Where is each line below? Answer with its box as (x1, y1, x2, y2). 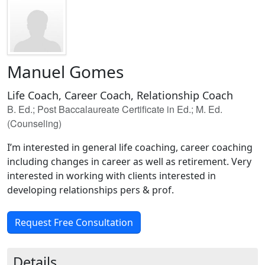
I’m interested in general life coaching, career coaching (7, 141, 253, 154)
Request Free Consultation (15, 216, 133, 229)
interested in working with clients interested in (7, 169, 216, 182)
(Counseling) (7, 117, 62, 130)
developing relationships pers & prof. (7, 183, 174, 196)
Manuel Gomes (7, 60, 124, 83)
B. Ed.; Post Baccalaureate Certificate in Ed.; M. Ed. (7, 102, 222, 116)
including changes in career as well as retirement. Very (7, 155, 251, 168)
